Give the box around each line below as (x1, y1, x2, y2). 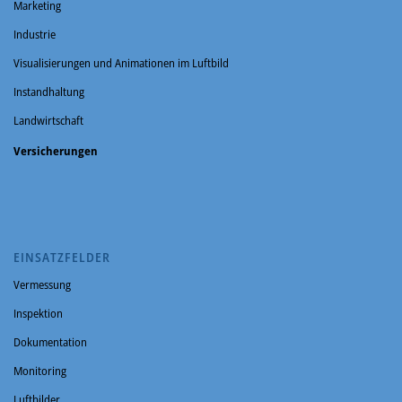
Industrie (13, 25, 56, 42)
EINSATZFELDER (13, 248, 110, 266)
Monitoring (13, 362, 66, 379)
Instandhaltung (13, 83, 84, 100)
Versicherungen (13, 142, 98, 159)
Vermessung (13, 275, 71, 293)
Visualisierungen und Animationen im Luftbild (13, 54, 229, 71)
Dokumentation (13, 333, 87, 350)
